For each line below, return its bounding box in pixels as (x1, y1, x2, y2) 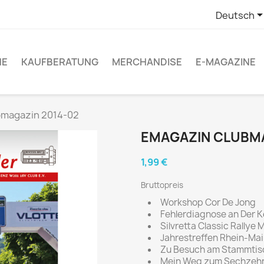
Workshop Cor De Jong (160, 196, 256, 209)
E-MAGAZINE (196, 55, 256, 68)
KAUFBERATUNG (21, 55, 98, 68)
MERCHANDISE (112, 55, 182, 68)
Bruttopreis (141, 179, 183, 190)
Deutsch (216, 8, 255, 22)
